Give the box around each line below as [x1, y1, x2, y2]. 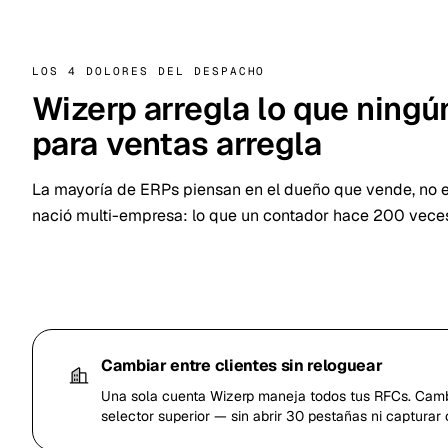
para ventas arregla [32, 123, 323, 164]
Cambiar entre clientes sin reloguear [101, 355, 383, 376]
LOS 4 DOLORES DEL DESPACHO [32, 64, 266, 78]
